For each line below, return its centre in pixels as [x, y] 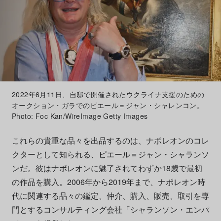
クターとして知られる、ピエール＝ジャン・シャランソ [110, 154]
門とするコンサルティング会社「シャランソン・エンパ [110, 209]
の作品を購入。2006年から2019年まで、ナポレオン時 [108, 182]
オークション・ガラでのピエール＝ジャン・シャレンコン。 [108, 105]
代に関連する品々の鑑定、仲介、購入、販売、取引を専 [110, 195]
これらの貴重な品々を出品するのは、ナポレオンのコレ [110, 140]
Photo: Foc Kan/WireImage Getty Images [80, 116]
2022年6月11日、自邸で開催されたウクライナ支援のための [108, 94]
